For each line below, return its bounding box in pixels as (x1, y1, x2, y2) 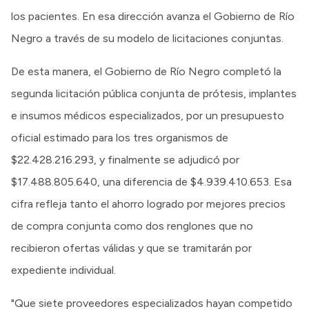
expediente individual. (11, 263, 116, 277)
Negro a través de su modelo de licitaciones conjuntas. (11, 32, 283, 46)
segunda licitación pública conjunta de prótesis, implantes (11, 87, 297, 101)
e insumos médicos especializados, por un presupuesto (11, 109, 284, 123)
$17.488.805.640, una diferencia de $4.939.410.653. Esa (11, 175, 292, 189)
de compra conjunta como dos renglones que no (11, 219, 253, 233)
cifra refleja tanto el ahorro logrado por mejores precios (11, 197, 286, 211)
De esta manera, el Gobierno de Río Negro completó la (11, 65, 281, 79)
